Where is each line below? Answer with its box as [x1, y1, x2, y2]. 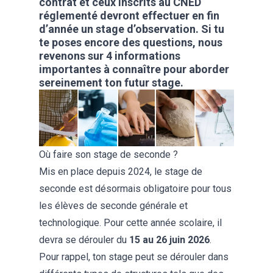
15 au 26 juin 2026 [129, 234, 210, 246]
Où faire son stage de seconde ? [39, 149, 178, 161]
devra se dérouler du [39, 234, 129, 246]
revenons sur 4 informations [39, 49, 180, 62]
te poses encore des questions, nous [39, 36, 222, 49]
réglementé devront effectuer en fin [39, 9, 219, 22]
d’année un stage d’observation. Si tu [39, 23, 224, 35]
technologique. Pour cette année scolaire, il [39, 217, 222, 229]
